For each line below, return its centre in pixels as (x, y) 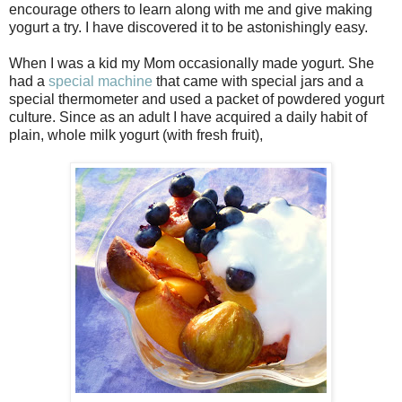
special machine (100, 81)
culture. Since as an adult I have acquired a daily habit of (188, 117)
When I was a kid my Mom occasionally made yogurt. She (192, 63)
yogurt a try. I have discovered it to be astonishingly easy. (190, 27)
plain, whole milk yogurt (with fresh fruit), (136, 135)
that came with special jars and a (258, 81)
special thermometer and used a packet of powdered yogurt (197, 99)
